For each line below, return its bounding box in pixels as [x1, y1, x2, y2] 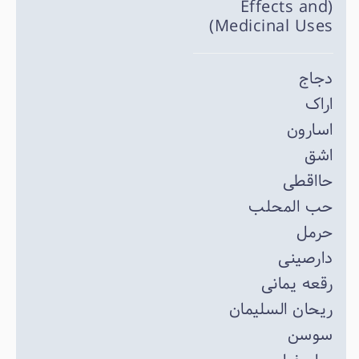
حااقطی [282, 169, 333, 194]
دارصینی [278, 246, 333, 271]
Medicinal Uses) [214, 14, 333, 39]
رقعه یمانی [260, 272, 333, 296]
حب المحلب [248, 195, 333, 220]
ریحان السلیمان [228, 297, 333, 322]
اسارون [286, 118, 333, 143]
